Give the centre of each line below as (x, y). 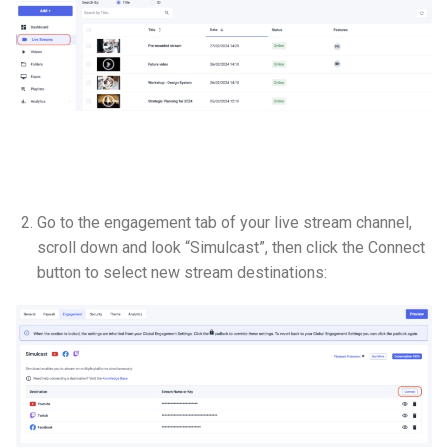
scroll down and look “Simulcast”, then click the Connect (230, 247)
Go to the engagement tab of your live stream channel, (224, 222)
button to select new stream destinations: (181, 272)
